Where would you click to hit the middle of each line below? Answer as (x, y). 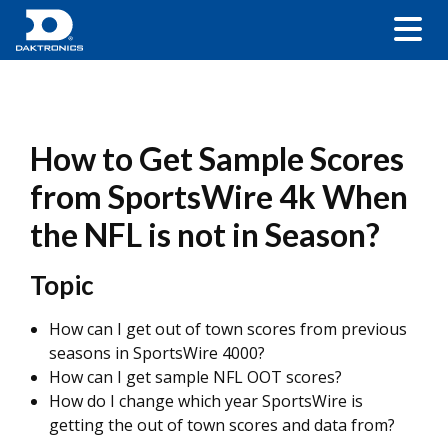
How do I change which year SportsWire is (206, 401)
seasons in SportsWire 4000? (157, 353)
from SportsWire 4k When (219, 196)
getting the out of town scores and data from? (222, 425)
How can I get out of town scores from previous (228, 329)
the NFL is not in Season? (205, 234)
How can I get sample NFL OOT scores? (195, 377)
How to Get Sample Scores (217, 158)
